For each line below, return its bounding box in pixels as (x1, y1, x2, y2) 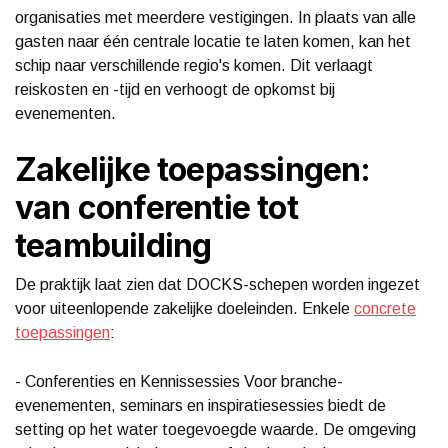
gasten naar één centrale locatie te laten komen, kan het (15, 32, 411, 50)
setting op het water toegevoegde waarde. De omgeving (15, 420, 416, 438)
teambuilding (15, 225, 212, 265)
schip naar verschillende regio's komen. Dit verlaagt (15, 56, 373, 74)
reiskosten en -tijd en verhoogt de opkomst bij (15, 80, 335, 98)
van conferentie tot (15, 187, 298, 227)
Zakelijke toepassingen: (15, 149, 371, 189)
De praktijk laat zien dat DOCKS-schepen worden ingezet (15, 275, 420, 293)
